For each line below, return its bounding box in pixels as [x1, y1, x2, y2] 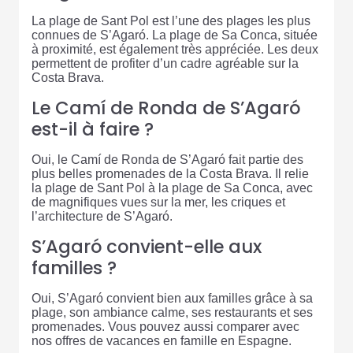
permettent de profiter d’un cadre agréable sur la [32, 57, 299, 71]
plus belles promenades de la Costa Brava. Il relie [32, 167, 309, 181]
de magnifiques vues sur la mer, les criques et [32, 195, 285, 210]
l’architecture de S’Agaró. [32, 210, 173, 224]
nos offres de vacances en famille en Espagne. [32, 334, 292, 348]
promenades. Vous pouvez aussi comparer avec [32, 320, 299, 334]
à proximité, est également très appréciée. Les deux [32, 43, 318, 57]
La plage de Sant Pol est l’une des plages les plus [32, 14, 310, 28]
